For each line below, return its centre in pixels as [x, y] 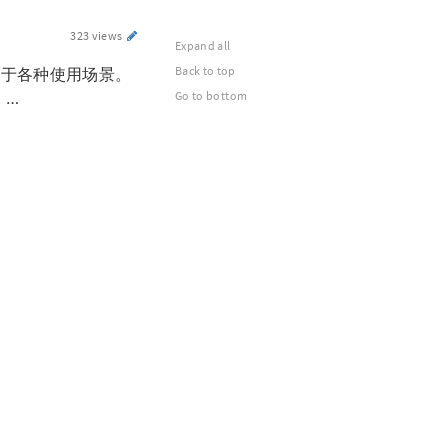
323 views [97, 35]
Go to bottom [211, 95]
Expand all [203, 45]
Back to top [205, 70]
